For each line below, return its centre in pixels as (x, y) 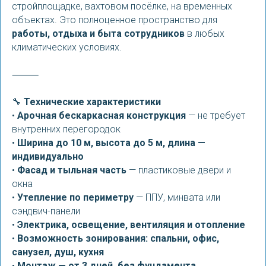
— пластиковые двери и (179, 170)
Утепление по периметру (75, 197)
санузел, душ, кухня (58, 252)
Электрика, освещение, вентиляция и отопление (131, 225)
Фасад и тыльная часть (72, 170)
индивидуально (48, 156)
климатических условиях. (67, 47)
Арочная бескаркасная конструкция (102, 115)
